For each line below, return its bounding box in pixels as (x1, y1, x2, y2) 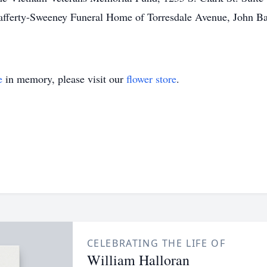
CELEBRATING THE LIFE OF (86, 237, 226, 250)
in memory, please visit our (2, 72, 126, 86)
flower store (126, 72, 176, 86)
